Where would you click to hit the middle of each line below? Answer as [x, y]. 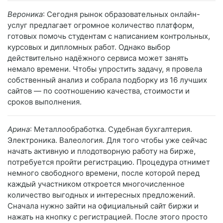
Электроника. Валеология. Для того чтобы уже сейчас [107, 140]
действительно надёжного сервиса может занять [98, 58]
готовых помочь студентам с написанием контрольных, [109, 36]
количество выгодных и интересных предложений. [101, 195]
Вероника [25, 14]
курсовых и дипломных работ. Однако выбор [89, 47]
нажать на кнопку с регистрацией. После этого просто [108, 217]
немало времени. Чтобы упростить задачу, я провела [105, 69]
